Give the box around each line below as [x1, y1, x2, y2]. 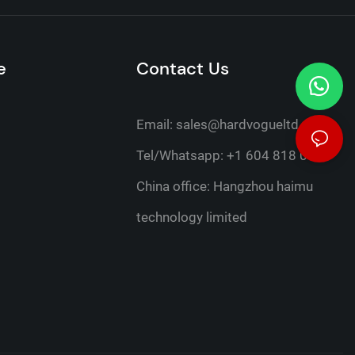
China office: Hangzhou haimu [136, 178, 313, 195]
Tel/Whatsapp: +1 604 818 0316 [136, 147, 331, 164]
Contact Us [136, 57, 229, 81]
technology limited [136, 209, 247, 226]
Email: [136, 116, 176, 133]
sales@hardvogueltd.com [175, 116, 329, 133]
